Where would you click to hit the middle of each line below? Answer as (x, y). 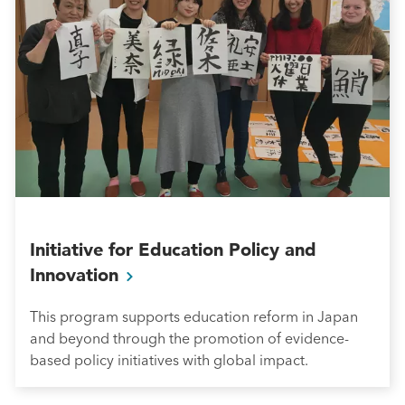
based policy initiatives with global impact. (169, 359)
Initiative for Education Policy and (173, 249)
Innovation (77, 274)
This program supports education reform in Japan (194, 316)
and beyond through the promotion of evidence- (189, 338)
